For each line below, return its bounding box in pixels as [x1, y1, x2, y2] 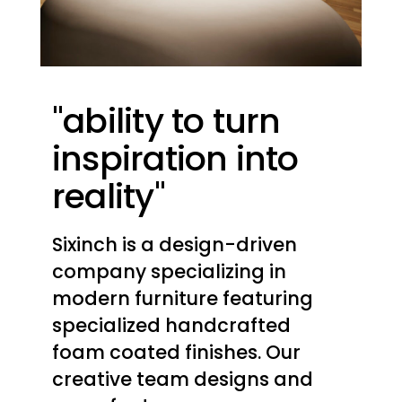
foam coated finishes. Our [51, 339, 301, 366]
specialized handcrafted [51, 312, 291, 339]
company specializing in [51, 258, 286, 285]
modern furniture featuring [51, 285, 313, 312]
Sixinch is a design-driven [51, 232, 297, 258]
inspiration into [51, 135, 299, 183]
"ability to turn [51, 97, 281, 145]
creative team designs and [51, 366, 313, 393]
